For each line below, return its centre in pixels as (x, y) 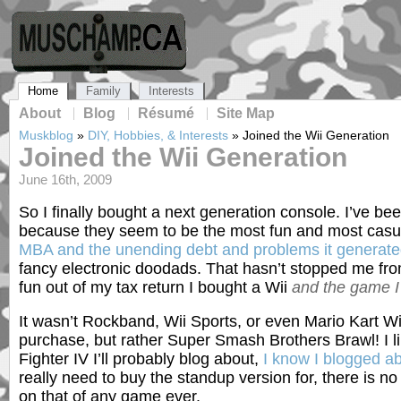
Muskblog (46, 135)
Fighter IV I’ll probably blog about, (141, 359)
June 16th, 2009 (65, 180)
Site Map (246, 113)
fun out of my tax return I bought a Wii (155, 287)
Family (103, 91)
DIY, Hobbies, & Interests (158, 135)
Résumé (166, 113)
